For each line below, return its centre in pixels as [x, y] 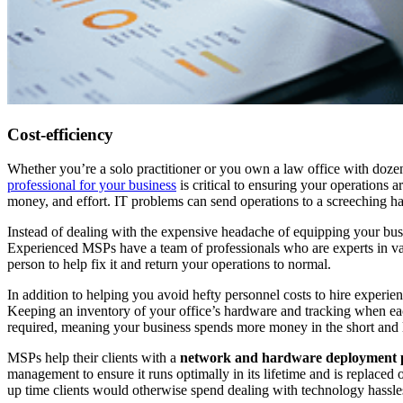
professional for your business [92, 185]
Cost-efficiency [60, 134]
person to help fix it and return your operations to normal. [169, 264]
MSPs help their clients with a [94, 358]
